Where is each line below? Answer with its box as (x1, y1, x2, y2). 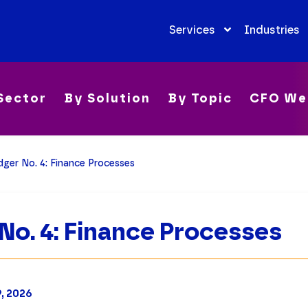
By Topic (168, 91, 232, 107)
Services (168, 23, 215, 36)
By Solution (64, 91, 151, 107)
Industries (243, 23, 300, 36)
